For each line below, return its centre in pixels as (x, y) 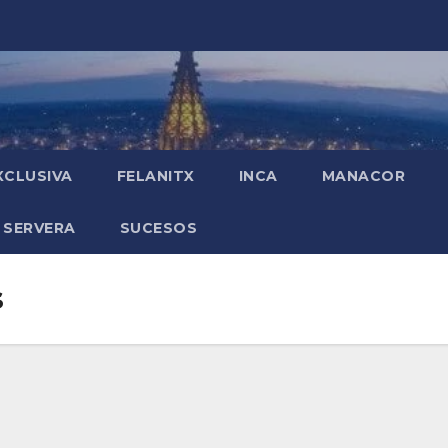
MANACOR (363, 176)
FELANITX (155, 176)
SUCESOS (158, 228)
